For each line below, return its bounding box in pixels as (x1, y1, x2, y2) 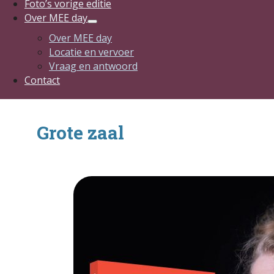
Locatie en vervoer (49, 45, 134, 59)
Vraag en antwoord (49, 59, 138, 73)
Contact (24, 73, 60, 87)
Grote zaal (37, 120, 124, 144)
